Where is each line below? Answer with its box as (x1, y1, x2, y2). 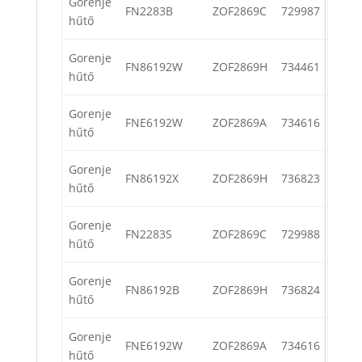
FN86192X (125, 170, 179, 187)
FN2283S (125, 226, 172, 242)
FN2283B (125, 3, 173, 19)
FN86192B (125, 282, 179, 298)
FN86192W (125, 59, 183, 75)
